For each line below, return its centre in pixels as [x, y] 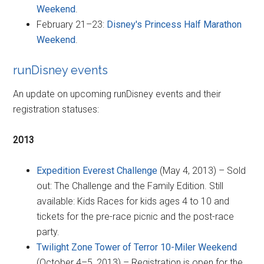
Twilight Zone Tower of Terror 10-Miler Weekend [137, 247]
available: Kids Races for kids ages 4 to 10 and [133, 201]
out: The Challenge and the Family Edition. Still [130, 186]
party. [48, 232]
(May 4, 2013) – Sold [202, 170]
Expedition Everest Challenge [97, 170]
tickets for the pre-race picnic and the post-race [136, 216]
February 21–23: [72, 24]
